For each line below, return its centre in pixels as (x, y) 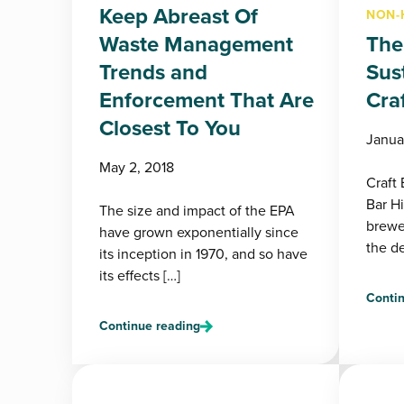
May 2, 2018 (137, 167)
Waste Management (196, 44)
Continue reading (150, 326)
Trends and (153, 72)
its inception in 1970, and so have (203, 254)
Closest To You (170, 128)
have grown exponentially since (199, 232)
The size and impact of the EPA (197, 211)
